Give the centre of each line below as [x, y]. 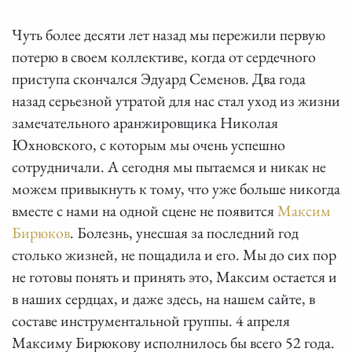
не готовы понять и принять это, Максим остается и [174, 276]
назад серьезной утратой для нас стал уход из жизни [176, 100]
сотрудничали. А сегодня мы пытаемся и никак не [169, 166]
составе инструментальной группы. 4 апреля [151, 320]
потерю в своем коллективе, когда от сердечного [164, 56]
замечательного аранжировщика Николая [145, 122]
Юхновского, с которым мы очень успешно [148, 144]
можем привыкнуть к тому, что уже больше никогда [176, 188]
